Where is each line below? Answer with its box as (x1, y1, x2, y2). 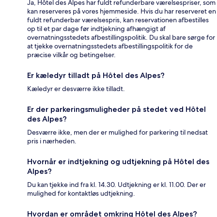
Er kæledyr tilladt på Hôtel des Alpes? (27, 71, 165, 80)
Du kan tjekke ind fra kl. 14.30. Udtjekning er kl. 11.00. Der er (27, 180, 206, 189)
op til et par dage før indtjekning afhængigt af (27, 24, 166, 33)
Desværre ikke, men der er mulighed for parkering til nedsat (27, 128, 208, 137)
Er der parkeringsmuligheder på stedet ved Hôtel (27, 105, 206, 114)
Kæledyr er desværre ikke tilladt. (27, 84, 125, 93)
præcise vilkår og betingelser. (27, 50, 116, 60)
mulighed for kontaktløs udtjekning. (27, 189, 135, 198)
